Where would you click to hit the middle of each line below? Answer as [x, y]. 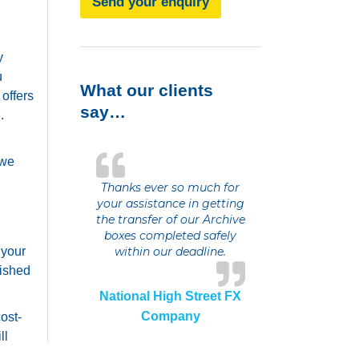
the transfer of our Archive [170, 220]
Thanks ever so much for [171, 188]
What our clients [146, 91]
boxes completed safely [171, 236]
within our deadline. [171, 252]
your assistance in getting [170, 204]
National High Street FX [171, 296]
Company [170, 317]
